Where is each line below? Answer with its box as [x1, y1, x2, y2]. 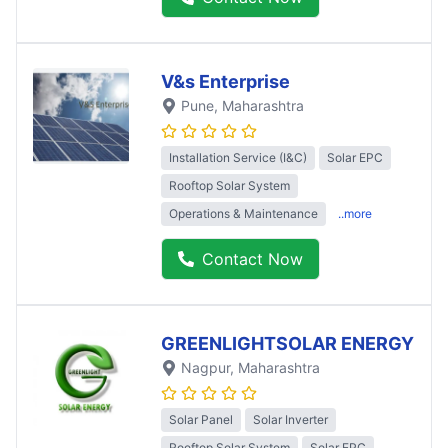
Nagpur [181, 359, 230, 377]
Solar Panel [169, 412, 233, 428]
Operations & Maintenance [169, 206, 318, 222]
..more [338, 206, 372, 222]
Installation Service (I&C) [169, 150, 307, 166]
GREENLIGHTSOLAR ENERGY [161, 333, 414, 355]
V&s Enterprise [161, 70, 290, 92]
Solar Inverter [253, 412, 328, 428]
